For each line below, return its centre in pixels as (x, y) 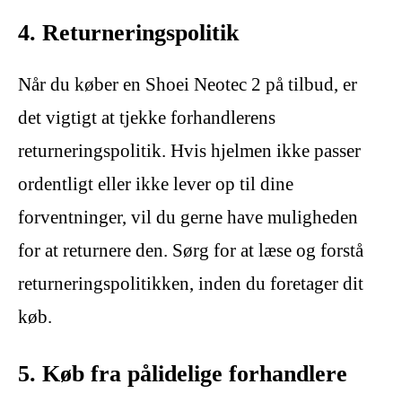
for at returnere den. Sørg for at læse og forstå (191, 250)
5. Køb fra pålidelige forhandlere (183, 373)
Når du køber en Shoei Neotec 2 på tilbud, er (188, 84)
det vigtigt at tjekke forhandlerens (147, 117)
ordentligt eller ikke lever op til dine (156, 184)
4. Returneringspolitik (128, 32)
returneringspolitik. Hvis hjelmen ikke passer (189, 150)
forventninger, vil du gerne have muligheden (188, 217)
